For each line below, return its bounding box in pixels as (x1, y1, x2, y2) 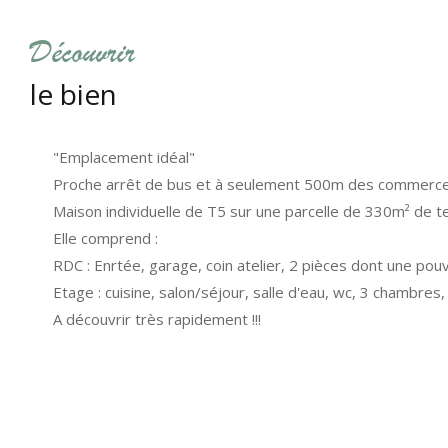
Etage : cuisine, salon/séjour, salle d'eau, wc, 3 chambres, (52, 281, 445, 302)
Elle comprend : (52, 227, 158, 248)
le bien (30, 74, 117, 113)
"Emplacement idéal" (52, 146, 195, 167)
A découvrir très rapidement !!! (52, 308, 261, 329)
